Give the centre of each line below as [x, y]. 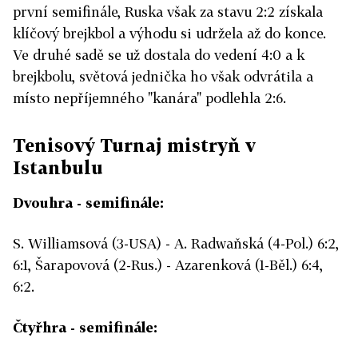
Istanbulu [58, 168]
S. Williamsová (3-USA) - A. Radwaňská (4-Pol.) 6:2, [176, 244]
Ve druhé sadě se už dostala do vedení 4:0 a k [159, 55]
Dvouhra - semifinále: [88, 203]
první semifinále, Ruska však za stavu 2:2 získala [168, 12]
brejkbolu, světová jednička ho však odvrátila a [163, 77]
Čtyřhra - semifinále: [85, 328]
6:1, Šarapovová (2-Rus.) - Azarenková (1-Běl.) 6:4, [168, 265]
